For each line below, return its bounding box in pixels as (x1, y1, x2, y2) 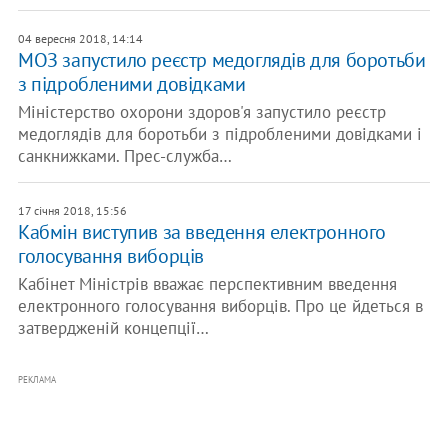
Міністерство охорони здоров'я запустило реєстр (17, 101, 386, 123)
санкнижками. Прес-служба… (17, 145, 232, 167)
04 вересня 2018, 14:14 (17, 31, 143, 46)
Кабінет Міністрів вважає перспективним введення (17, 273, 397, 295)
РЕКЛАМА (17, 374, 56, 385)
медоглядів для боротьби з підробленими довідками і (17, 123, 422, 145)
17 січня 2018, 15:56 (17, 203, 127, 218)
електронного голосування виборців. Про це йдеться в (17, 295, 423, 317)
